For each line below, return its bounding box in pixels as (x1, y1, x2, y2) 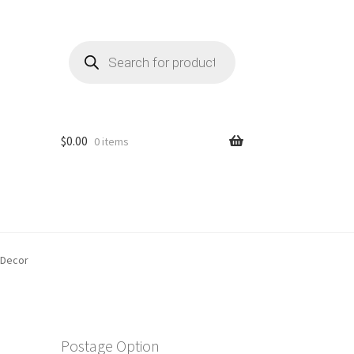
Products (67, 38, 111, 53)
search (67, 49, 100, 64)
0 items (93, 134, 129, 149)
